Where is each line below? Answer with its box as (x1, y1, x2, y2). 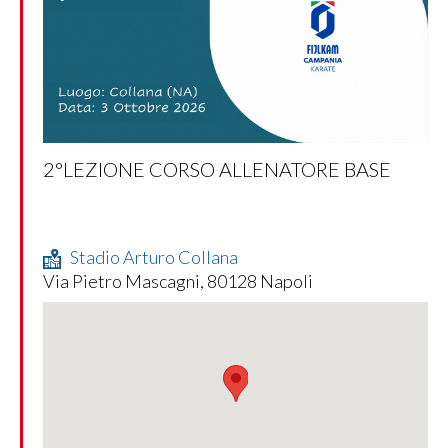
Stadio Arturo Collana (69, 245, 238, 268)
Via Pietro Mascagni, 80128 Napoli (43, 269, 313, 292)
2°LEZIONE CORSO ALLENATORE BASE (43, 157, 391, 182)
